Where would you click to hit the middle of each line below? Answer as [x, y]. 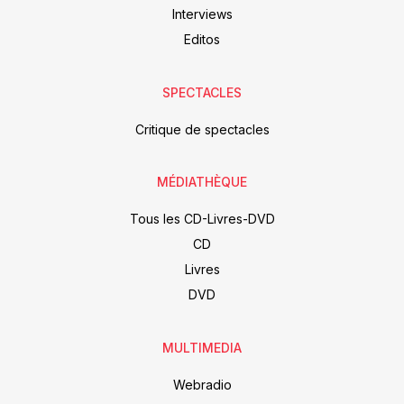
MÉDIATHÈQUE [202, 182]
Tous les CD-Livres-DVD [202, 219]
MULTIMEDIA [202, 348]
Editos [202, 39]
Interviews [202, 14]
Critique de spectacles [202, 129]
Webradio [202, 385]
